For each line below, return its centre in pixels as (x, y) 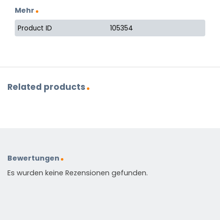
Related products (46, 87)
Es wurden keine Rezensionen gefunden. (78, 173)
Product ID (35, 28)
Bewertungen (33, 158)
